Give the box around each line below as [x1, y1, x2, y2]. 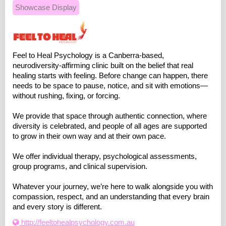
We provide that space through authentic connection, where [13, 112, 207, 121]
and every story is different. [13, 203, 102, 211]
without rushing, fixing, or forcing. [13, 92, 120, 100]
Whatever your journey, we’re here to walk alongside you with [13, 183, 213, 191]
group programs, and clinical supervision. [13, 162, 147, 171]
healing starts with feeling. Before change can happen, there [13, 72, 208, 80]
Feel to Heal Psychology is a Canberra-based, [13, 51, 164, 60]
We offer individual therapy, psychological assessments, [13, 152, 197, 161]
